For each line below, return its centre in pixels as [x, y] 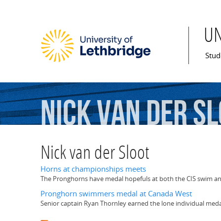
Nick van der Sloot [95, 154]
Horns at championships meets [93, 169]
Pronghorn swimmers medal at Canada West [116, 194]
